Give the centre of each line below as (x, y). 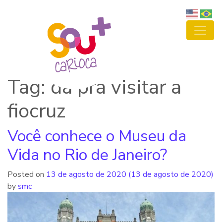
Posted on (27, 174)
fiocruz (36, 111)
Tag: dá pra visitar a (94, 87)
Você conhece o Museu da (97, 136)
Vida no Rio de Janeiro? (87, 155)
